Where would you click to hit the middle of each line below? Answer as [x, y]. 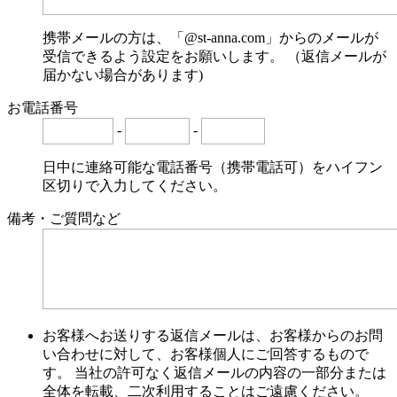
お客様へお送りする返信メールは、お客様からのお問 [213, 335]
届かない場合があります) [123, 74]
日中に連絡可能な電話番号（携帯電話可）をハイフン [213, 167]
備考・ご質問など [64, 219]
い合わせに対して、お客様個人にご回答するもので [206, 354]
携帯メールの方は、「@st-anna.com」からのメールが [210, 37]
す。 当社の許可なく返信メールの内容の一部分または [214, 372]
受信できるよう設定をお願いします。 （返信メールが [214, 56]
